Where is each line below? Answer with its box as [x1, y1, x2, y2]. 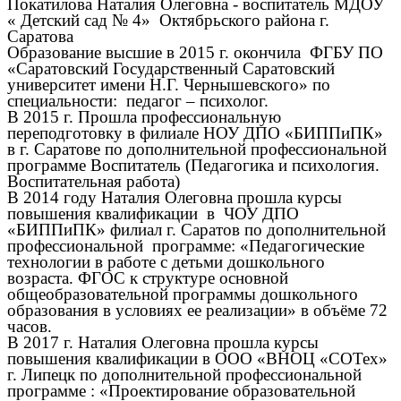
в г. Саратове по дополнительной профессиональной [7, 140, 387, 159]
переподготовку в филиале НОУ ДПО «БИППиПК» [7, 124, 383, 143]
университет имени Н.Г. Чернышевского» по [7, 75, 330, 95]
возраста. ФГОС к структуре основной [7, 269, 288, 288]
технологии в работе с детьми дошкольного [7, 252, 325, 272]
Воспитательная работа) [7, 172, 180, 192]
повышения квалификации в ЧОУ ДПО [7, 204, 299, 224]
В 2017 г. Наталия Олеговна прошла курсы [7, 333, 319, 353]
